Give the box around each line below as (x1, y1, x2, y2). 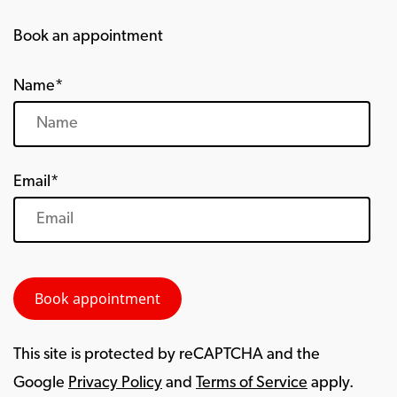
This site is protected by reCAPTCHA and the (13, 346, 320, 363)
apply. (307, 375, 354, 392)
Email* (13, 174, 58, 191)
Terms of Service (196, 375, 307, 392)
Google (13, 375, 68, 392)
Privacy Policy (68, 375, 162, 392)
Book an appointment (13, 28, 163, 45)
